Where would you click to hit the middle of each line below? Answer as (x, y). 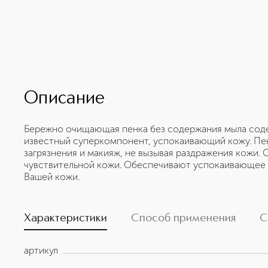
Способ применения (183, 218)
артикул (41, 250)
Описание (65, 99)
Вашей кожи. (52, 177)
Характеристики (66, 218)
